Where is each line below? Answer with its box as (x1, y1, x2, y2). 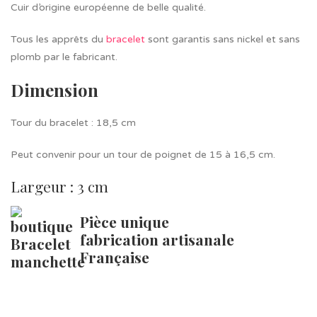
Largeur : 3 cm (11, 176, 108, 196)
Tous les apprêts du (11, 33, 106, 45)
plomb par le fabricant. (11, 51, 117, 63)
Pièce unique (80, 212, 169, 231)
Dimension (11, 79, 98, 101)
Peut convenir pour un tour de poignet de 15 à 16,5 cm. (11, 149, 275, 161)
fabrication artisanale (80, 229, 234, 249)
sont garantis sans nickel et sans (148, 33, 300, 45)
